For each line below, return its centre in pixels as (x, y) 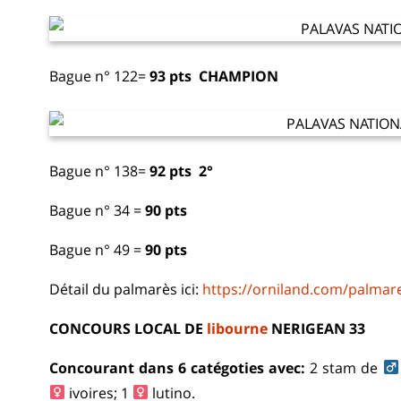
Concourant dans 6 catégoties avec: (178, 367)
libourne (237, 328)
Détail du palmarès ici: (126, 289)
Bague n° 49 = (97, 249)
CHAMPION (239, 76)
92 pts (171, 171)
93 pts (171, 76)
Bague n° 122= (99, 76)
